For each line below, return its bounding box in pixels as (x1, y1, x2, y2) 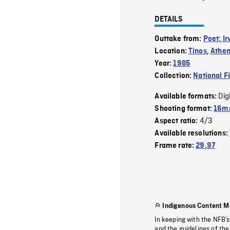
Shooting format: (155, 104, 214, 113)
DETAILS (155, 15, 183, 24)
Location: (155, 47, 189, 55)
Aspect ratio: (155, 117, 200, 125)
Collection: (155, 71, 194, 80)
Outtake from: (155, 34, 203, 43)
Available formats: (155, 92, 219, 101)
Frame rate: (155, 141, 196, 150)
